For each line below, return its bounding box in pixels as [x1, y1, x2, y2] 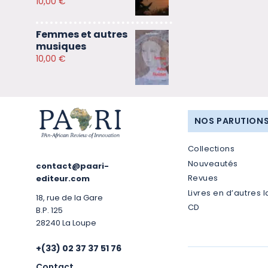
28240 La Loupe [36, 217, 96, 229]
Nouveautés [187, 157, 238, 169]
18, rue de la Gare [36, 191, 103, 203]
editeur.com [36, 172, 90, 184]
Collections [187, 143, 235, 155]
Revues [187, 172, 218, 184]
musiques [36, 39, 86, 53]
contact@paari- [36, 160, 109, 172]
